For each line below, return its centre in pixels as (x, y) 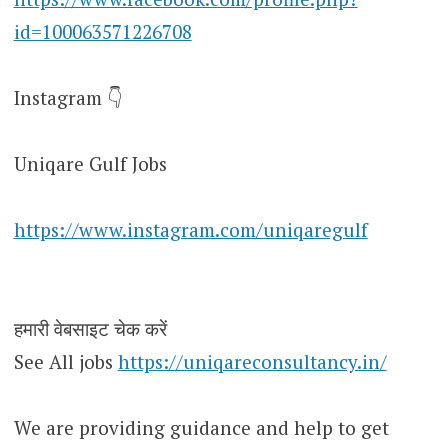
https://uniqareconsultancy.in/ (252, 361)
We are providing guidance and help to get (201, 427)
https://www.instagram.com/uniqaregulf (190, 229)
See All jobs (65, 361)
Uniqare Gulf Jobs (90, 163)
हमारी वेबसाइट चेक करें (90, 328)
